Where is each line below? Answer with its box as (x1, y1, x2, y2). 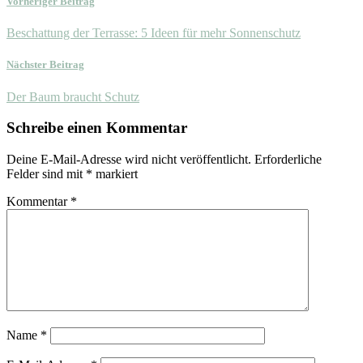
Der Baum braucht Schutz (6, 89, 139, 104)
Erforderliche (254, 152, 322, 166)
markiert (92, 166, 138, 181)
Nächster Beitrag (6, 58, 84, 71)
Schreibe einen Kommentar (6, 119, 187, 137)
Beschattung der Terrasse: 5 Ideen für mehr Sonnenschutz (6, 26, 301, 41)
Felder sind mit (6, 166, 86, 181)
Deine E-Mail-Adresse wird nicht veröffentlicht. (6, 152, 251, 166)
